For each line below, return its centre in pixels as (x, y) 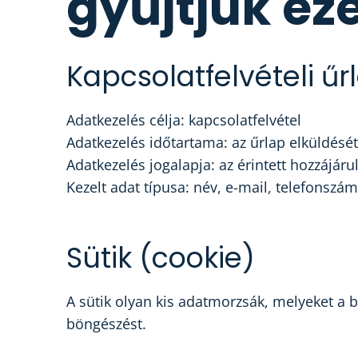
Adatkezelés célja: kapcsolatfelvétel (184, 119)
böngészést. (106, 323)
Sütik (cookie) (161, 258)
